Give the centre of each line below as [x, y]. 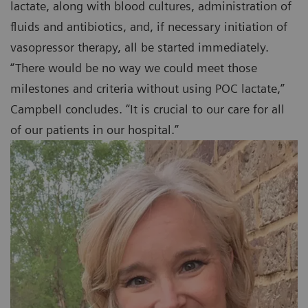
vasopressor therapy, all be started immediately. [140, 47]
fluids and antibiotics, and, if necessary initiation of [149, 27]
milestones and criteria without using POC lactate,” [147, 89]
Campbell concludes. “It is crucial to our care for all [147, 109]
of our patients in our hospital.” [95, 130]
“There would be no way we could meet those [134, 68]
